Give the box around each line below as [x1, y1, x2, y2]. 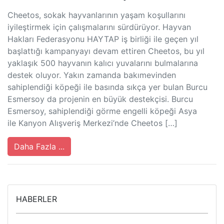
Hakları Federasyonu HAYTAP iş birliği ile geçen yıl [7, 33, 198, 44]
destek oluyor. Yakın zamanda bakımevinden [7, 69, 176, 80]
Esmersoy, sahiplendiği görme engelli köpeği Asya [7, 105, 197, 116]
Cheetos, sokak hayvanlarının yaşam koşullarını [7, 9, 185, 20]
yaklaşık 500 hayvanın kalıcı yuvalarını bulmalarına [7, 57, 198, 68]
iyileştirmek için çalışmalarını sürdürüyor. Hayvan [7, 21, 191, 32]
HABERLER [16, 193, 57, 204]
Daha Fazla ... [14, 141, 64, 151]
